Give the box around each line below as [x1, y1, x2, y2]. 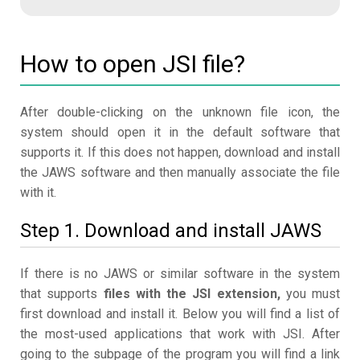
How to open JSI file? [20, 50, 245, 79]
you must [280, 286, 340, 302]
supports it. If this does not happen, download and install [20, 145, 340, 161]
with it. [20, 185, 56, 201]
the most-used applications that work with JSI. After [20, 326, 340, 342]
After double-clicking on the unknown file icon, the [20, 104, 340, 121]
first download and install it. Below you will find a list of [20, 306, 340, 322]
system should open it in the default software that [20, 125, 340, 141]
